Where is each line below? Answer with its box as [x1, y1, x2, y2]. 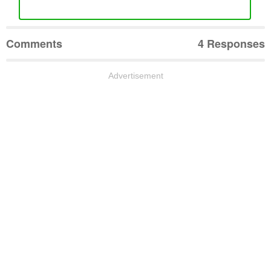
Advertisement [108, 70, 163, 80]
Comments [6, 35, 62, 51]
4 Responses [198, 35, 265, 51]
